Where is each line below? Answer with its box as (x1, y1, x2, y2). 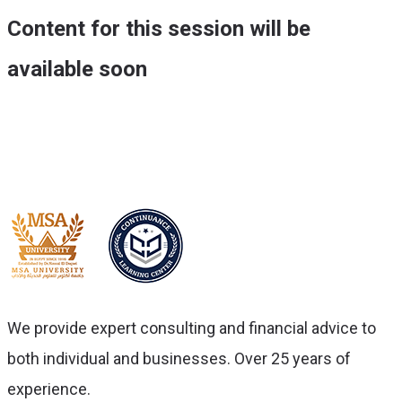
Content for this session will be (7, 16, 310, 41)
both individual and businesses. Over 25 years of (7, 349, 351, 368)
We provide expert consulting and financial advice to (7, 319, 376, 337)
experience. (7, 380, 91, 398)
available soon (7, 57, 153, 82)
